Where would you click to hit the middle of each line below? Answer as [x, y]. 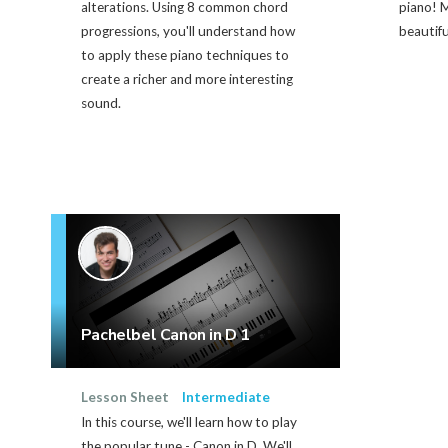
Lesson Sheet [124, 397]
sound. [100, 103]
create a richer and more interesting [186, 79]
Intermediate [225, 397]
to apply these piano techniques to [184, 55]
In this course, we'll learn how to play [188, 422]
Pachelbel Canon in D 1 [165, 335]
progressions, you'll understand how [187, 31]
